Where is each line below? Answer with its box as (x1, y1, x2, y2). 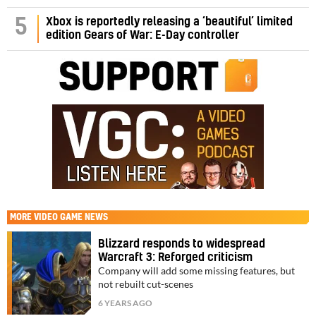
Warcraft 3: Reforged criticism (98, 252, 253, 264)
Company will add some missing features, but (98, 265, 296, 277)
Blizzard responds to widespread (98, 238, 266, 250)
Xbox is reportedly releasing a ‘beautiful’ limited (46, 16, 293, 28)
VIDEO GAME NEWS (34, 213, 108, 222)
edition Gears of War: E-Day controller (46, 30, 239, 42)
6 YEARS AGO (98, 298, 153, 309)
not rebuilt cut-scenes (98, 279, 194, 291)
